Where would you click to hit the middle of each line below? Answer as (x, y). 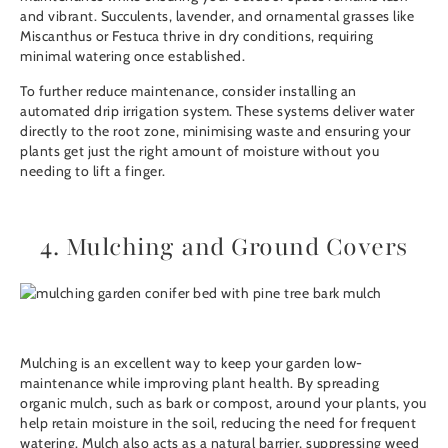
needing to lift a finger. (93, 171)
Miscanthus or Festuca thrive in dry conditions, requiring (197, 36)
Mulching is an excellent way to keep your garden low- (191, 363)
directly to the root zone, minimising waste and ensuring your (215, 131)
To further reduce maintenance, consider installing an (188, 91)
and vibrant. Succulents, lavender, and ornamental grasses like (217, 16)
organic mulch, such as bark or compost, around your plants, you (223, 403)
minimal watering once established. (132, 56)
